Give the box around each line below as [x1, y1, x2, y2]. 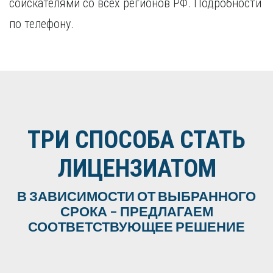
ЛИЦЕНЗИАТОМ [57, 154, 216, 183]
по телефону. [9, 16, 74, 31]
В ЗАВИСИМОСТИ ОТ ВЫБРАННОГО [17, 188, 256, 204]
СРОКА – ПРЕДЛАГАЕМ [60, 203, 213, 219]
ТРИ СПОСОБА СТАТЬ [27, 126, 246, 154]
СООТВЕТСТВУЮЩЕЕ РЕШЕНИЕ [28, 218, 245, 235]
